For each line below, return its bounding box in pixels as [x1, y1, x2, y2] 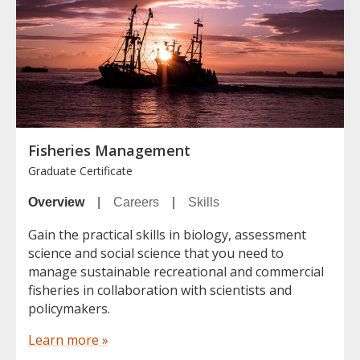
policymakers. [28, 299, 110, 317]
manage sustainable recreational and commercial [28, 262, 324, 280]
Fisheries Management [28, 140, 190, 160]
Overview [28, 194, 84, 209]
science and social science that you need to [28, 243, 284, 262]
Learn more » [28, 330, 108, 349]
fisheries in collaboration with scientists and [28, 280, 292, 299]
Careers [113, 194, 159, 209]
